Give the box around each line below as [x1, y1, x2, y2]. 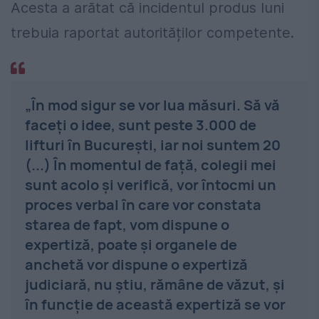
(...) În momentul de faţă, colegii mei [25, 155, 276, 174]
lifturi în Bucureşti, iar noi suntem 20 [25, 135, 281, 155]
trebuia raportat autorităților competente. [11, 23, 294, 41]
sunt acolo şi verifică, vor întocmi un [25, 174, 276, 194]
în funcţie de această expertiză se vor [25, 294, 286, 314]
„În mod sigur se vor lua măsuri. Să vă [25, 95, 280, 115]
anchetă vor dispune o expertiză [25, 254, 248, 274]
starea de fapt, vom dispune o [25, 214, 229, 234]
